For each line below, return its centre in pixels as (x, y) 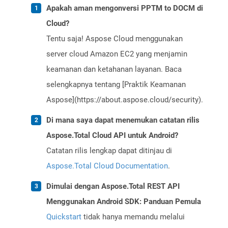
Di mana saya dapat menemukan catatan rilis (123, 120)
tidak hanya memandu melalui (133, 217)
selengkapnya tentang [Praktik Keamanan (116, 85)
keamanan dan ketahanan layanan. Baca (114, 69)
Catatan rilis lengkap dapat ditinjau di (109, 151)
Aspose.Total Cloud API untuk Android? (112, 136)
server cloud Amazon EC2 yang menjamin (117, 54)
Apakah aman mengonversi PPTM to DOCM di (125, 8)
